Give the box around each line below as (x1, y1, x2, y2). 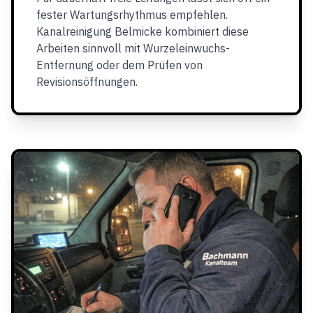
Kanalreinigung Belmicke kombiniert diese (36, 24, 249, 38)
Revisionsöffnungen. (36, 75, 138, 89)
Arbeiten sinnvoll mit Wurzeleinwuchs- (36, 41, 230, 55)
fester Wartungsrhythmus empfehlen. (36, 8, 228, 22)
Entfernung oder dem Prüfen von (36, 58, 203, 72)
